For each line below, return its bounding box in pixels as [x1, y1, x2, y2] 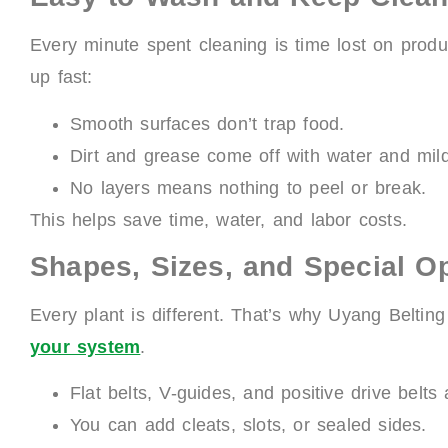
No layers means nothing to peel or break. [70, 177, 427, 198]
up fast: [30, 67, 93, 88]
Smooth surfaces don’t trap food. [70, 113, 345, 134]
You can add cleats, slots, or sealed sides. [70, 415, 427, 436]
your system [30, 336, 141, 357]
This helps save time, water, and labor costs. [30, 209, 407, 230]
